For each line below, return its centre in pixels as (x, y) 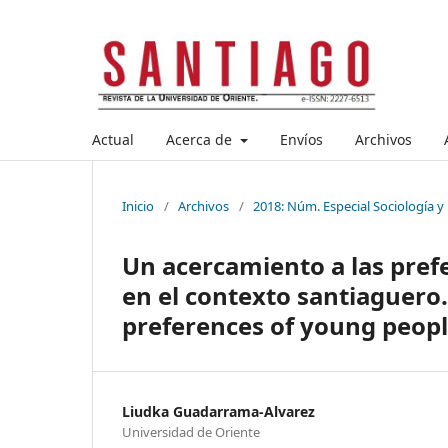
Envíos (301, 139)
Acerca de (201, 139)
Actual (113, 139)
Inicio (138, 205)
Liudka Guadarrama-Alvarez (218, 411)
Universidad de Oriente (191, 431)
